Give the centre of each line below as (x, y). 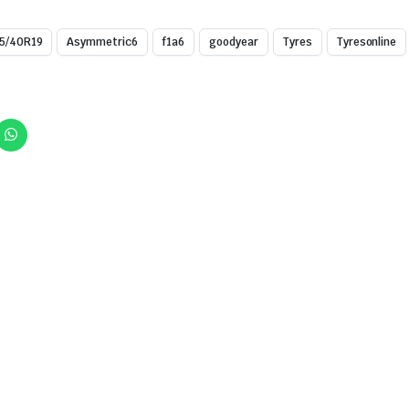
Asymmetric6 (103, 42)
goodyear (234, 42)
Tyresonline (367, 42)
